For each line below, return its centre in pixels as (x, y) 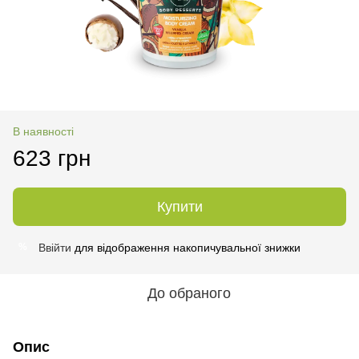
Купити (179, 206)
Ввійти (55, 247)
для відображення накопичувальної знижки (186, 247)
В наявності (43, 131)
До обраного (189, 293)
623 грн (52, 158)
